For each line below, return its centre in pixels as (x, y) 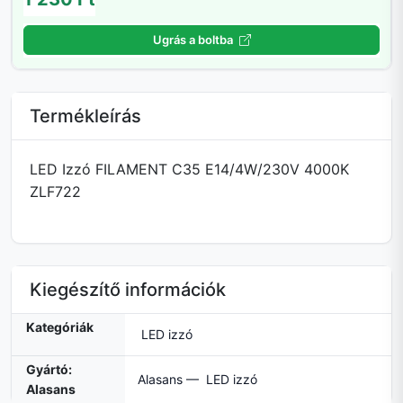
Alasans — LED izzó (197, 380)
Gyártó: (49, 370)
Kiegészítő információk (128, 290)
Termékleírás (85, 116)
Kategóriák (60, 327)
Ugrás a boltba (194, 40)
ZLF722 (55, 192)
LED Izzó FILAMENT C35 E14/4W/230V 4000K (189, 170)
